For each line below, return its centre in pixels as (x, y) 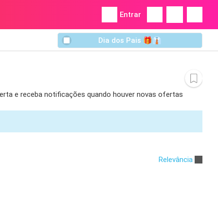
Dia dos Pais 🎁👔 (130, 41)
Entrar (130, 15)
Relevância (176, 159)
